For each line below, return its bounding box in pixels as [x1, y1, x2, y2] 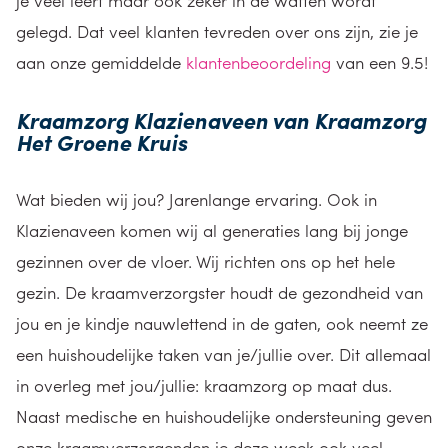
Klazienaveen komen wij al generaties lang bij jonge [16, 218, 408, 242]
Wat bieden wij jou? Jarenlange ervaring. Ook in [16, 187, 377, 211]
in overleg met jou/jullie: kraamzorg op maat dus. [16, 373, 392, 397]
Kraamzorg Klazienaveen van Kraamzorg [16, 104, 426, 136]
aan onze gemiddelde [16, 50, 186, 74]
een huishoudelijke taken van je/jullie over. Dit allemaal [16, 342, 431, 366]
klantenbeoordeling [186, 50, 331, 74]
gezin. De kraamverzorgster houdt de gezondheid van [16, 280, 423, 304]
